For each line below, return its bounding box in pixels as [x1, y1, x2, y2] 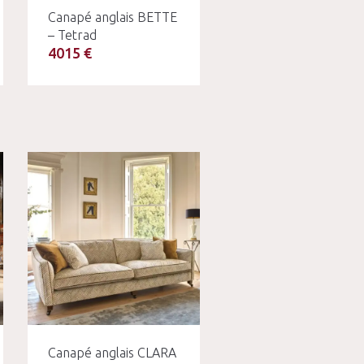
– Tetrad [47, 28, 97, 42]
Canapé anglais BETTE [47, 10, 177, 24]
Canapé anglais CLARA [47, 344, 176, 360]
